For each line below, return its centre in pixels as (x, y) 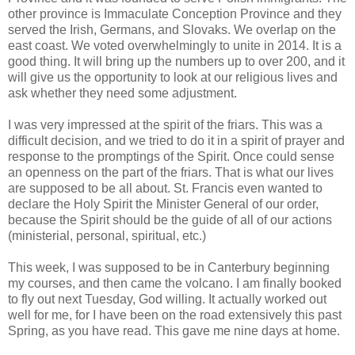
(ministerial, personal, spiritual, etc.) (107, 236)
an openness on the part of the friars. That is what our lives (171, 172)
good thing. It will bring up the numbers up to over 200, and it (176, 61)
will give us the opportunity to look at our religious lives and (173, 77)
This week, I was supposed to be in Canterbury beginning (169, 267)
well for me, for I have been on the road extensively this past (175, 315)
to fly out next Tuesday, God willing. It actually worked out (167, 299)
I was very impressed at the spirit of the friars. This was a (165, 125)
